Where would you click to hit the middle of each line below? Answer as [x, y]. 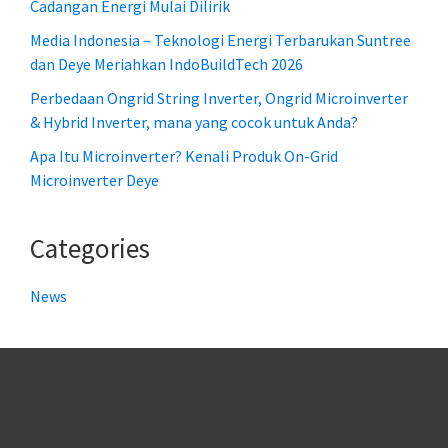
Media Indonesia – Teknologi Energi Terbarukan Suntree [220, 40]
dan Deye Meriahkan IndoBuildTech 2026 [166, 64]
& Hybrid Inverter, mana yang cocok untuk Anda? [194, 122]
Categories [90, 248]
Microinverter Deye [94, 180]
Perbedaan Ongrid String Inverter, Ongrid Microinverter [219, 98]
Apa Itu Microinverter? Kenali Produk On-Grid [184, 156]
